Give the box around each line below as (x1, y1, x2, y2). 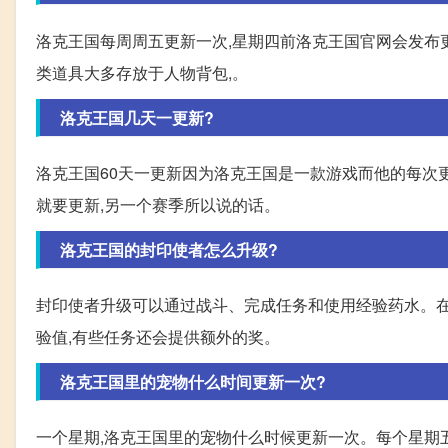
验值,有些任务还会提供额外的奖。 (36, 324, 280, 348)
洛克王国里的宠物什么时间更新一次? (60, 369, 326, 393)
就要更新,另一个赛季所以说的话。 (36, 192, 280, 216)
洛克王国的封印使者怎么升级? (60, 237, 278, 261)
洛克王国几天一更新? (60, 105, 214, 129)
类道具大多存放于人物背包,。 (36, 60, 248, 84)
